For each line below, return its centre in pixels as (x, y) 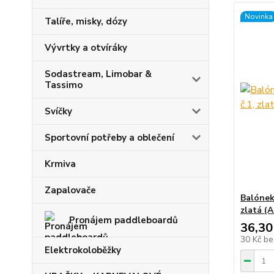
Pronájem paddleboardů (124, 220)
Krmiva (60, 164)
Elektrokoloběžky (83, 250)
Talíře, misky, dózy (86, 21)
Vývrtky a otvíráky (86, 48)
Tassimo (64, 85)
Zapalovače (70, 190)
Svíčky (58, 111)
